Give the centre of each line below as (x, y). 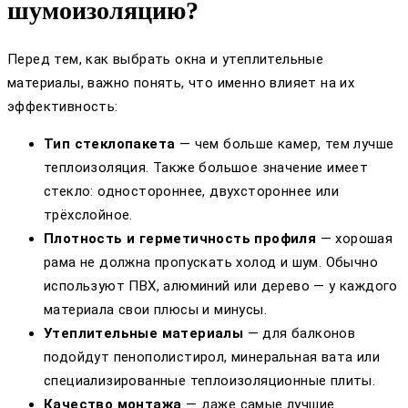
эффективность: (63, 106)
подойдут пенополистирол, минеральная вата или (212, 357)
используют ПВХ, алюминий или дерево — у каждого (221, 286)
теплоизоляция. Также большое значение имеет (206, 167)
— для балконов (300, 333)
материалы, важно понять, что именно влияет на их (181, 82)
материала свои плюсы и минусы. (155, 309)
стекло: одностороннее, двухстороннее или (191, 191)
